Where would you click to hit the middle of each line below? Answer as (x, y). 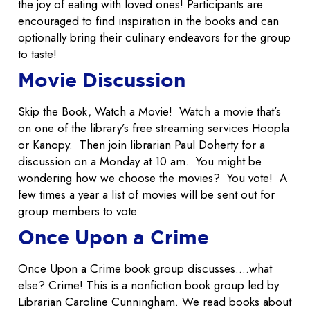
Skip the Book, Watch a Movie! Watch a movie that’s (149, 112)
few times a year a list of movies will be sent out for (146, 195)
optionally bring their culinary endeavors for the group (154, 38)
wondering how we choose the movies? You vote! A (153, 178)
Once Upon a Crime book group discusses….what (145, 269)
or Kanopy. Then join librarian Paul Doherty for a (142, 145)
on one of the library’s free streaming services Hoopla (154, 128)
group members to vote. (81, 211)
